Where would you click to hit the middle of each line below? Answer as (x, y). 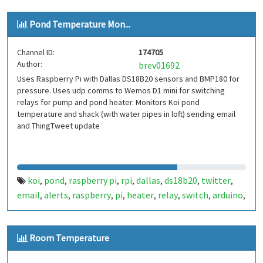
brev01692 (159, 65)
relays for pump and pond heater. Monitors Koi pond (108, 102)
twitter (216, 180)
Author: (30, 64)
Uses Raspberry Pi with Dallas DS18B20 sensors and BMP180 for (128, 79)
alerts (56, 195)
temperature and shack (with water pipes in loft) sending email (126, 114)
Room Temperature (69, 238)
